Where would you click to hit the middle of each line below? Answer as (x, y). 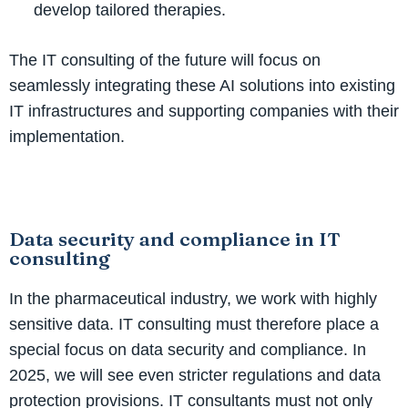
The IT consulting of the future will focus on (165, 60)
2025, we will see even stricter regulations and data (195, 375)
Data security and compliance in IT (175, 238)
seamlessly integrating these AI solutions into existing (202, 85)
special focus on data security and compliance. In (188, 349)
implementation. (67, 136)
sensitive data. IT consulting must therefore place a (194, 324)
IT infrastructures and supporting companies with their (204, 111)
